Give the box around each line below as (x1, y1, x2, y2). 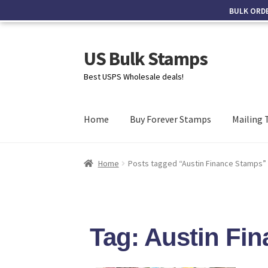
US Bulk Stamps (84, 46, 208, 71)
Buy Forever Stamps (130, 113, 212, 126)
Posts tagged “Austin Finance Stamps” (127, 157, 266, 169)
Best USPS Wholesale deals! (84, 71, 184, 82)
